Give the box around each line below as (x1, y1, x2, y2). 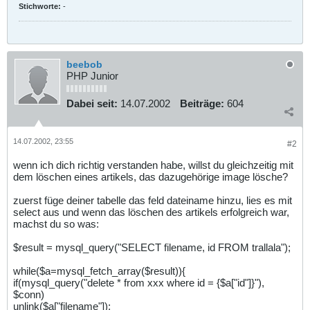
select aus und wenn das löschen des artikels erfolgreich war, (13, 206, 289, 219)
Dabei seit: (66, 97, 118, 109)
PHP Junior (66, 69, 118, 82)
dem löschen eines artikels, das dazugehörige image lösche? (13, 171, 288, 183)
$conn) (13, 289, 44, 301)
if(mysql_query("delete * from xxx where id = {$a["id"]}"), (13, 277, 264, 289)
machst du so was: (13, 218, 99, 230)
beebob (66, 58, 102, 70)
